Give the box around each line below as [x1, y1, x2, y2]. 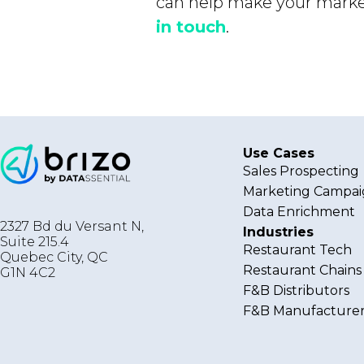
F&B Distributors [243, 283, 350, 298]
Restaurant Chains [243, 262, 362, 278]
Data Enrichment [243, 204, 356, 219]
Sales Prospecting [243, 163, 360, 179]
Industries [243, 224, 314, 240]
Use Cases [243, 145, 315, 161]
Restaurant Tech [243, 242, 353, 258]
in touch [156, 17, 226, 37]
